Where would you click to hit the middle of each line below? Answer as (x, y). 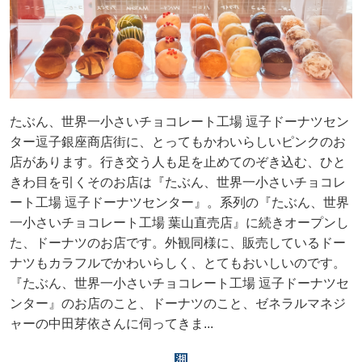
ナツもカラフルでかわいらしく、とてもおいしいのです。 (178, 263)
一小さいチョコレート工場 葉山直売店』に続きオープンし (179, 223)
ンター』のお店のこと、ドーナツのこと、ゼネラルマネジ (178, 304)
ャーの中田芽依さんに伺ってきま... (112, 324)
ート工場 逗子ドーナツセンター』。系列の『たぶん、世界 (179, 203)
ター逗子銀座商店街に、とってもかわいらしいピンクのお (178, 142)
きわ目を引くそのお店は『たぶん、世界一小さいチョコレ (178, 183)
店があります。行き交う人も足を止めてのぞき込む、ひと (178, 162)
